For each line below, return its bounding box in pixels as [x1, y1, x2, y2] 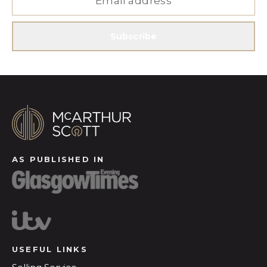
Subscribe [110, 31, 157, 42]
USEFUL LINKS [12, 244, 88, 254]
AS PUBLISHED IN [12, 154, 105, 164]
